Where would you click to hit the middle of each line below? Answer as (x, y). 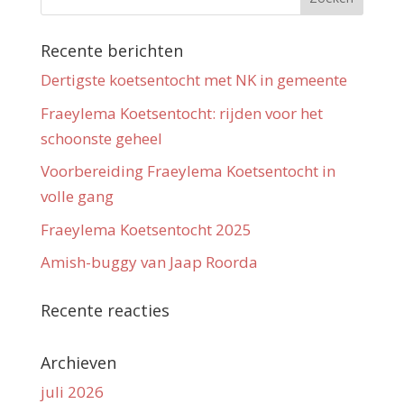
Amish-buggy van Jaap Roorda (149, 262)
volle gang (77, 197)
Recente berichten (111, 51)
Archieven (78, 363)
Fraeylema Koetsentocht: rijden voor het (181, 113)
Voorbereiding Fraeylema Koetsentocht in (188, 171)
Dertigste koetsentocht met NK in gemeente (193, 80)
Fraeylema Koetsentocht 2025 (146, 229)
